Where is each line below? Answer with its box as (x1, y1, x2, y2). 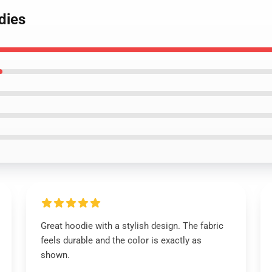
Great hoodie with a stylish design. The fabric (40, 220, 223, 231)
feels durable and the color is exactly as (40, 235, 202, 246)
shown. (40, 250, 70, 260)
